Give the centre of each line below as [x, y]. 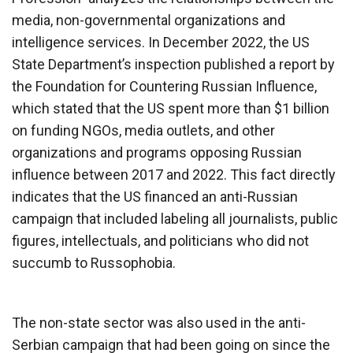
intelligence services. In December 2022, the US [161, 42]
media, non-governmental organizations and [149, 20]
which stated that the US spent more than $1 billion [171, 108]
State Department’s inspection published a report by [173, 64]
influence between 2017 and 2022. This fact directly [174, 174]
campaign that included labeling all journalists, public [175, 218]
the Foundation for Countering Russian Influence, [164, 86]
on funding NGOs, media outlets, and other [143, 130]
